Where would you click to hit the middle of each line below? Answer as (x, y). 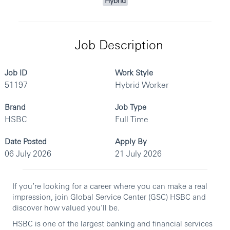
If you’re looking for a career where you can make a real (110, 186)
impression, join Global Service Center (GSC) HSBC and (109, 197)
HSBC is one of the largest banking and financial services (112, 223)
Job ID (16, 72)
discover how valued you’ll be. (66, 207)
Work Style (134, 72)
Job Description (119, 44)
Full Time (132, 119)
